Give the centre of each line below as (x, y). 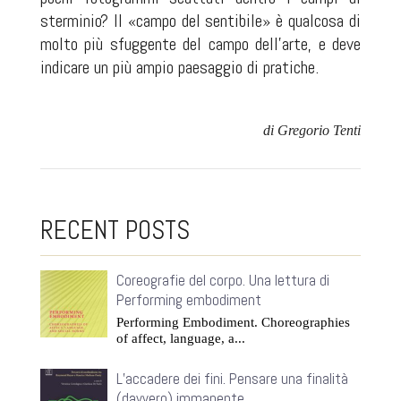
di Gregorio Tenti (312, 131)
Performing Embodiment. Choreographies (233, 323)
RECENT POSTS (115, 230)
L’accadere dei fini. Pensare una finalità (232, 379)
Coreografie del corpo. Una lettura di (222, 281)
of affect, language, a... (180, 339)
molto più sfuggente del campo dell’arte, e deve (200, 44)
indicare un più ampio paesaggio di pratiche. (179, 68)
